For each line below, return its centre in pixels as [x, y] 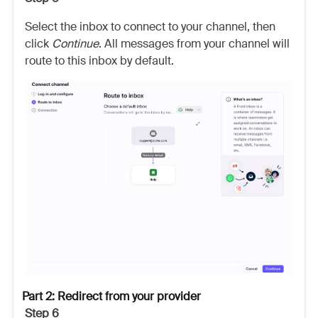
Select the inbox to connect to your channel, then [150, 27]
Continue [75, 44]
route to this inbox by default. [99, 61]
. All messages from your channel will [194, 44]
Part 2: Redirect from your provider [111, 296]
